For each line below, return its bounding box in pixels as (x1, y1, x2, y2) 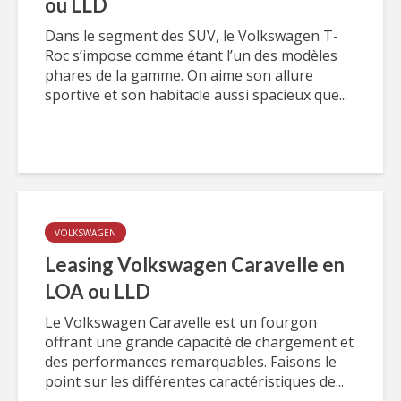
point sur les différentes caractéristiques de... (45, 371, 344, 391)
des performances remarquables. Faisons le (45, 352, 337, 371)
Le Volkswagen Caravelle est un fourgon (45, 312, 317, 332)
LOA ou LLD (45, 279, 150, 303)
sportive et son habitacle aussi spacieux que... (45, 85, 347, 105)
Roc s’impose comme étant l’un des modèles (45, 46, 337, 65)
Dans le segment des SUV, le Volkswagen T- (45, 26, 338, 46)
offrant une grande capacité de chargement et (45, 332, 354, 352)
